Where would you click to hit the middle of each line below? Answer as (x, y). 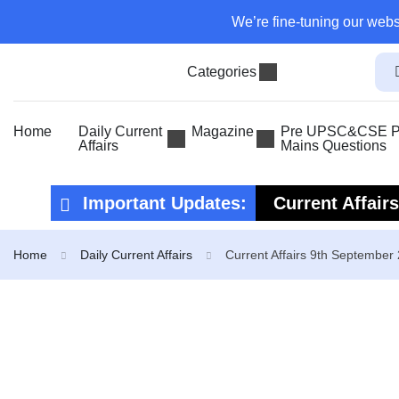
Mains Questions (333, 146)
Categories (221, 72)
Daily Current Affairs (136, 255)
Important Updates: (162, 203)
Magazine (222, 131)
